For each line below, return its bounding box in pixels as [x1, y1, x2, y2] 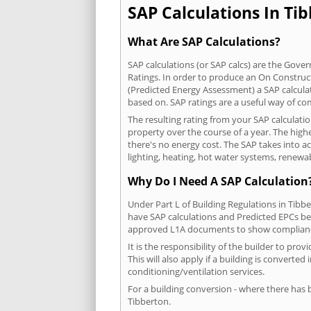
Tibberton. [128, 295, 171, 308]
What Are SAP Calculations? [128, 33, 280, 49]
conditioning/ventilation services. [128, 265, 264, 278]
